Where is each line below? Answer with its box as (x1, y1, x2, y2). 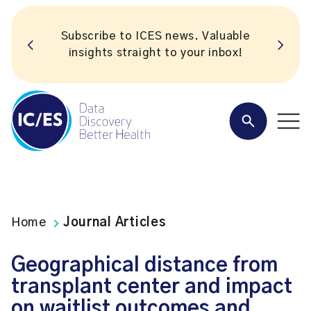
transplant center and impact (11, 277, 292, 297)
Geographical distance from (11, 255, 278, 276)
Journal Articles (62, 217, 167, 229)
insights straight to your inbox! (68, 47, 243, 58)
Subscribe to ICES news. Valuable (60, 31, 251, 42)
